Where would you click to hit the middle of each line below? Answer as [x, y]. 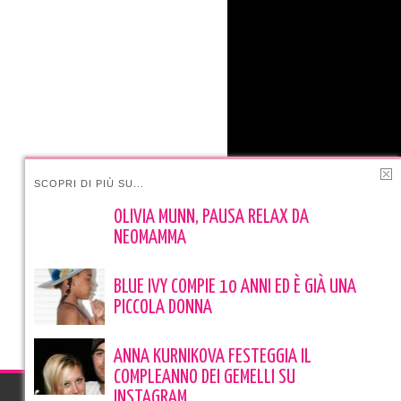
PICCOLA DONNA [163, 308]
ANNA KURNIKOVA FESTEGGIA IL [213, 357]
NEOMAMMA [150, 238]
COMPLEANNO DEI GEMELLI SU [205, 378]
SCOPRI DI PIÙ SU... [89, 183]
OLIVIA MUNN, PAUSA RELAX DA [211, 218]
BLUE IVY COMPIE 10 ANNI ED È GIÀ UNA [235, 287]
